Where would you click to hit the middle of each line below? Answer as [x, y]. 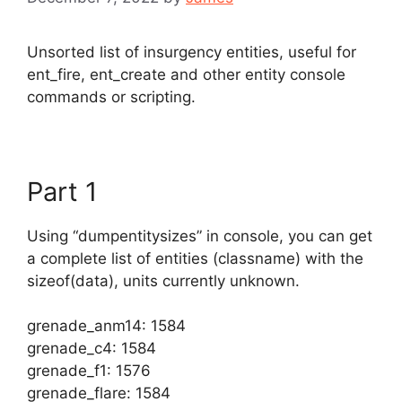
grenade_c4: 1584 [92, 348]
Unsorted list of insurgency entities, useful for [192, 52]
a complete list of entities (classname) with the [195, 258]
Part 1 [62, 191]
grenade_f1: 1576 [89, 371]
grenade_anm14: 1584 [106, 326]
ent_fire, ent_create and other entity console [186, 74]
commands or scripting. [111, 96]
